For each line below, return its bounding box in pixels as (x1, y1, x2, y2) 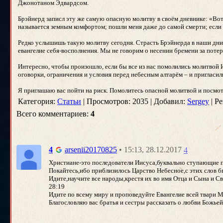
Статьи (57, 97, 81, 106)
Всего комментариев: (16, 110, 91, 118)
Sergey (187, 97, 209, 106)
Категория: (18, 97, 57, 106)
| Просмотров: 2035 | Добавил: (81, 97, 187, 106)
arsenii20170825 (65, 145, 117, 154)
